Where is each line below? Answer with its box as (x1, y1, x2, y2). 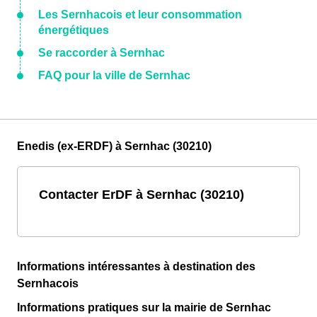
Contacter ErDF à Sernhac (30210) (39, 187, 244, 202)
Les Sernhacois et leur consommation (38, 8, 242, 21)
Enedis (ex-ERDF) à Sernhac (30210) (17, 140, 212, 153)
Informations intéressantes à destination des (17, 260, 255, 273)
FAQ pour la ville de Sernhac (38, 69, 190, 82)
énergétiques (38, 24, 109, 37)
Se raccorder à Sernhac (38, 47, 165, 59)
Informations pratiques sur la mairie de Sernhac (17, 301, 271, 314)
